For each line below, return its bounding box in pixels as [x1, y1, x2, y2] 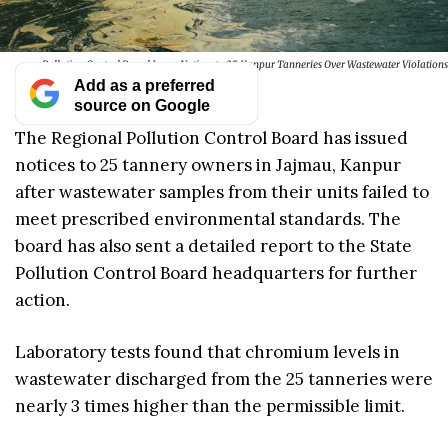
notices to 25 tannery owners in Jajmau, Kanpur [15, 153, 401, 176]
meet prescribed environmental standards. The [15, 207, 401, 230]
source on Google [73, 95, 210, 114]
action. [15, 288, 70, 311]
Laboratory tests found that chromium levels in [15, 341, 400, 364]
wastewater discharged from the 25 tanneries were [15, 368, 433, 391]
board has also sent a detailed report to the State [15, 234, 412, 257]
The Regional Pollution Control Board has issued [15, 126, 408, 149]
